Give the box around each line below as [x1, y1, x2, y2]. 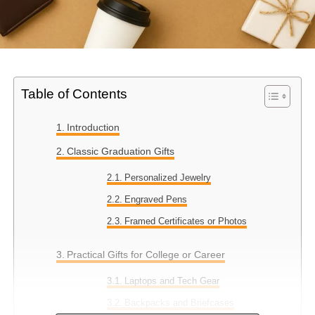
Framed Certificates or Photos [124, 215, 247, 226]
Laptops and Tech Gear [124, 275, 220, 286]
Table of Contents [20, 86, 127, 101]
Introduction [66, 121, 120, 133]
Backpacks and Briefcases [124, 297, 235, 308]
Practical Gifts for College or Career [66, 248, 225, 260]
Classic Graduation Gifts [66, 145, 174, 157]
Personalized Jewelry [124, 172, 212, 183]
